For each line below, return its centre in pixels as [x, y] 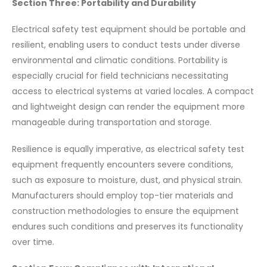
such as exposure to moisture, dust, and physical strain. [127, 180]
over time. [33, 242]
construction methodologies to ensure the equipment [125, 211]
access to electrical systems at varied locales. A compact [133, 91]
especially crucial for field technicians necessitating [120, 76]
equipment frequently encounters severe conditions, [122, 164]
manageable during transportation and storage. [112, 122]
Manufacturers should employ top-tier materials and [122, 195]
